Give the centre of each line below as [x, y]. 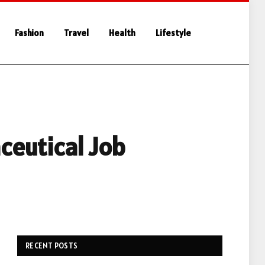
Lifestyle [173, 33]
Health [122, 33]
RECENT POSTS [52, 246]
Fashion [29, 33]
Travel [76, 33]
